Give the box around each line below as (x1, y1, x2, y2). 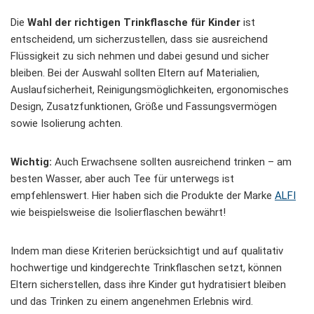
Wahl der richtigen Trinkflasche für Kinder (27, 16, 240, 29)
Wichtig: (11, 156, 52, 169)
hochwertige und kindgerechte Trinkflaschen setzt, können (11, 261, 282, 275)
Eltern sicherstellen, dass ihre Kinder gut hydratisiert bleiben (11, 278, 286, 292)
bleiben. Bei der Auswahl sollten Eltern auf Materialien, (11, 67, 259, 80)
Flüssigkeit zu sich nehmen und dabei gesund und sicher (11, 50, 269, 63)
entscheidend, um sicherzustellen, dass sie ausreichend (11, 33, 268, 46)
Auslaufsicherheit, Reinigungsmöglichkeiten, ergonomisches (11, 83, 289, 97)
